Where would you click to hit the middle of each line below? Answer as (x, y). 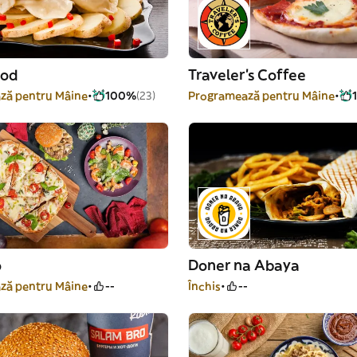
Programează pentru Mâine (261, 96)
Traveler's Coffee (247, 75)
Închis (204, 286)
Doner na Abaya (244, 265)
